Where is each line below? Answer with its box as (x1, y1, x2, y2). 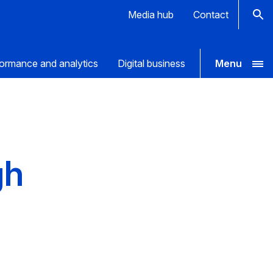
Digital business (118, 57, 185, 69)
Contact (193, 9, 229, 21)
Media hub (128, 9, 174, 21)
